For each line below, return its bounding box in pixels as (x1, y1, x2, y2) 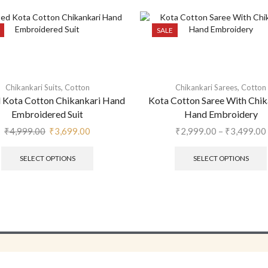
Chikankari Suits (5, 83, 61, 93)
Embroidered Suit (11, 108, 83, 120)
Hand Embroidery (184, 108, 258, 120)
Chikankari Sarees (175, 83, 237, 93)
